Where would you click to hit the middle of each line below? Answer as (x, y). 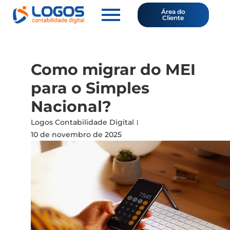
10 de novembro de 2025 (76, 135)
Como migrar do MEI (113, 70)
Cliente (173, 18)
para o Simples (90, 88)
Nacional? (71, 107)
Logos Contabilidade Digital (82, 122)
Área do (173, 12)
